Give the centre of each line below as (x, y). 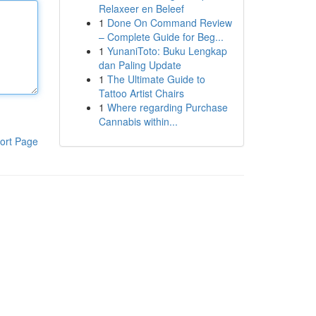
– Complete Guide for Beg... (161, 37)
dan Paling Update (140, 65)
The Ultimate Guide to (156, 79)
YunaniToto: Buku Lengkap (167, 51)
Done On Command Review (169, 23)
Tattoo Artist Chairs (141, 93)
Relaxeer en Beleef (141, 8)
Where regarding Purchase (167, 107)
